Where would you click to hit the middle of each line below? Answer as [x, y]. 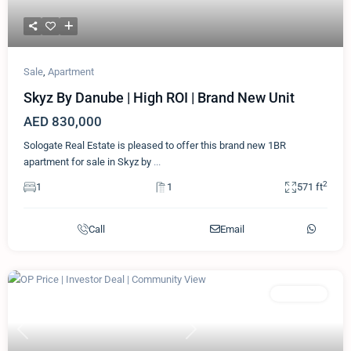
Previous [41, 337]
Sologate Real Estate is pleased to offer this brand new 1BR [155, 145]
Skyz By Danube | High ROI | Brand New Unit [159, 97]
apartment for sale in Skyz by [89, 161]
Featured [49, 293]
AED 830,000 [63, 121]
